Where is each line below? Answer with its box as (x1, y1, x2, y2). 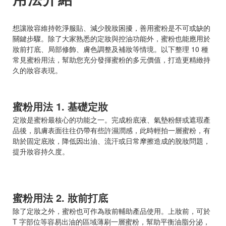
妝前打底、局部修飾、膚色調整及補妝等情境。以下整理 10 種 (13, 43, 208, 54)
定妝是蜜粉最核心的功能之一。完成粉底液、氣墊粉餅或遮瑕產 (13, 114, 210, 125)
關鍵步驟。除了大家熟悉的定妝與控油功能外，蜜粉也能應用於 (13, 33, 210, 43)
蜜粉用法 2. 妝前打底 (13, 190, 108, 205)
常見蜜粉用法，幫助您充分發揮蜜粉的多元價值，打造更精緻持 (13, 54, 210, 65)
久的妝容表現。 (13, 65, 62, 75)
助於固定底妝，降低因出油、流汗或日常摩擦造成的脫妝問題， (13, 135, 210, 146)
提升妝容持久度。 (13, 146, 69, 156)
